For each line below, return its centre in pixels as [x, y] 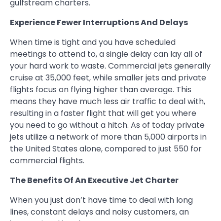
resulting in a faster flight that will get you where [103, 113]
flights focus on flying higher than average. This [101, 90]
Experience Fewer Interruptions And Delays [99, 23]
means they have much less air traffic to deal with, [108, 102]
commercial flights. [47, 161]
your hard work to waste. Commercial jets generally [110, 66]
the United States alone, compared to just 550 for [106, 149]
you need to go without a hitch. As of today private [107, 125]
